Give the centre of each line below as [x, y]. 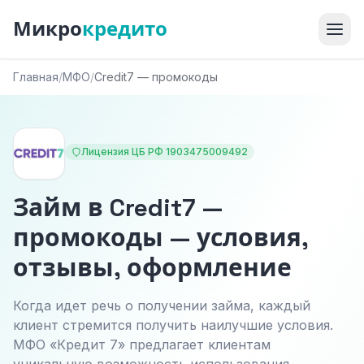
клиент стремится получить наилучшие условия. [173, 325]
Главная [36, 77]
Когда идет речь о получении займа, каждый [162, 305]
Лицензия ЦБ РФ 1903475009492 [165, 152]
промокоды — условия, [160, 238]
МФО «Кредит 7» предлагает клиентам [142, 344]
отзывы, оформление [152, 268]
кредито [125, 29]
